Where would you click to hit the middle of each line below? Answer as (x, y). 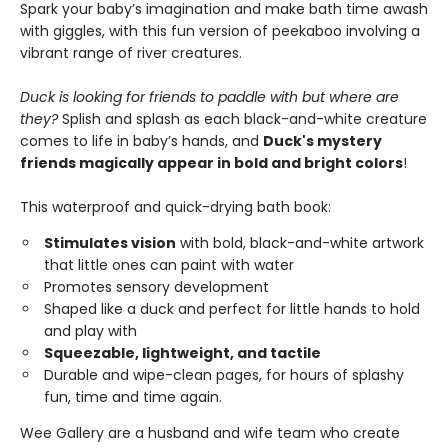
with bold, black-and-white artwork (300, 243)
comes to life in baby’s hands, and (141, 141)
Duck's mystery (322, 141)
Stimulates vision (110, 243)
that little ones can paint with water (169, 265)
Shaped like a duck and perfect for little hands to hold (232, 309)
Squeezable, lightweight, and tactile (182, 353)
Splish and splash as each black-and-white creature (244, 119)
